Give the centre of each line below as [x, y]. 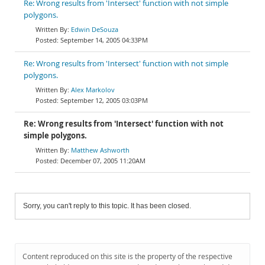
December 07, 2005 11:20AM [103, 161]
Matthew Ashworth [100, 150]
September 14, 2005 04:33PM [104, 40]
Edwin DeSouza [95, 29]
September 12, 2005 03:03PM [104, 100]
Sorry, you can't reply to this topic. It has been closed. [107, 206]
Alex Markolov [93, 90]
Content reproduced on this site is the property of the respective [127, 256]
